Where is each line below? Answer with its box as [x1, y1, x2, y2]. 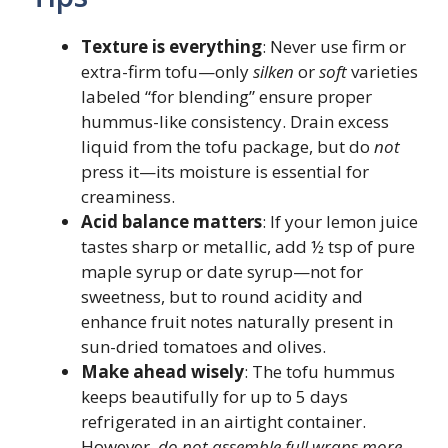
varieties [347, 60, 418, 83]
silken [253, 60, 294, 83]
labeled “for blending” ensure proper [81, 85, 372, 108]
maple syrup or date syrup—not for [81, 260, 363, 283]
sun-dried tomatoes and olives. [81, 335, 326, 358]
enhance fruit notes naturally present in [81, 310, 393, 333]
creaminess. [81, 185, 175, 208]
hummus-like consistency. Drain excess [81, 110, 389, 133]
